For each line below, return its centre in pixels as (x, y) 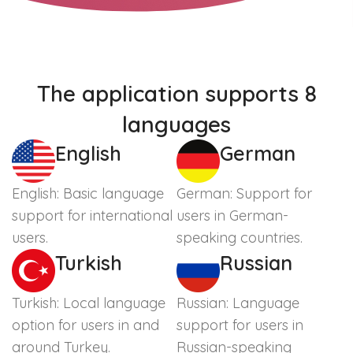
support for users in (240, 325)
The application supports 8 (176, 93)
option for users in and (85, 325)
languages (176, 124)
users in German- (232, 215)
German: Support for (244, 193)
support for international (92, 215)
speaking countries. (240, 237)
